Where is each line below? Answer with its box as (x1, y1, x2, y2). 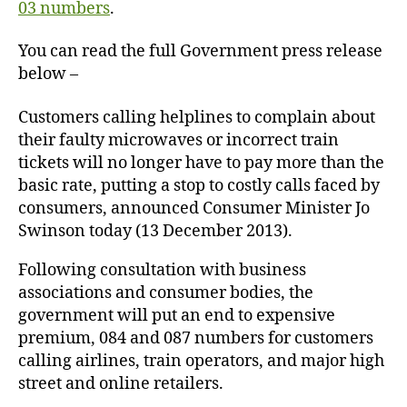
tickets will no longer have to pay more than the (18, 152, 384, 174)
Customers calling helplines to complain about (18, 106, 375, 128)
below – (18, 64, 78, 85)
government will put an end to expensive (18, 304, 335, 326)
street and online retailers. (18, 372, 223, 394)
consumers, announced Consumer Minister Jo (18, 197, 370, 219)
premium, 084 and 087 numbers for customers (18, 327, 373, 349)
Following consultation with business (18, 259, 306, 281)
